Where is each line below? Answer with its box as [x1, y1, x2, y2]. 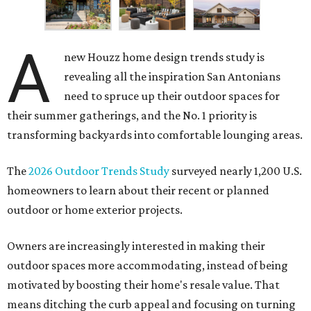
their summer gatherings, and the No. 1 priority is [7, 108, 257, 123]
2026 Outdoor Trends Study [28, 164, 169, 178]
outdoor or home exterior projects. [7, 203, 183, 217]
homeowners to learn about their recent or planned [7, 183, 269, 198]
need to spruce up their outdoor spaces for [64, 89, 280, 103]
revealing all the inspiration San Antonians [64, 69, 281, 84]
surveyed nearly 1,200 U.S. [169, 164, 302, 178]
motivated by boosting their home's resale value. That [7, 278, 280, 292]
